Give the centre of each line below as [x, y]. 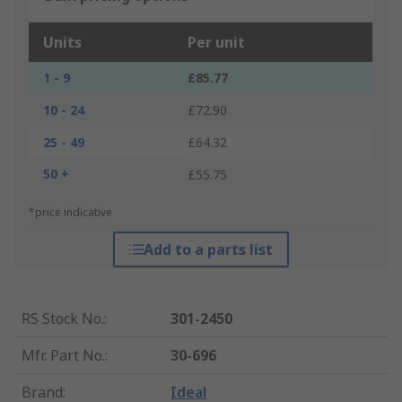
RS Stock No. [63, 319]
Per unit [216, 43]
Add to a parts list [208, 250]
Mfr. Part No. [63, 356]
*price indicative [70, 213]
